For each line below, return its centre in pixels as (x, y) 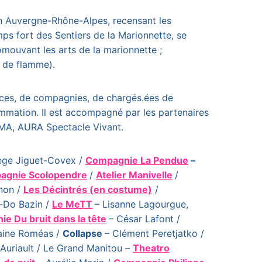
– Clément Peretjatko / (154, 233)
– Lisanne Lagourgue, (142, 204)
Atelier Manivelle (134, 175)
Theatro (151, 248)
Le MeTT (72, 204)
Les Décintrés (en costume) (88, 189)
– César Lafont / (144, 219)
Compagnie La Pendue (137, 160)
